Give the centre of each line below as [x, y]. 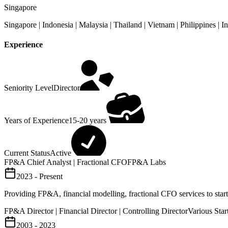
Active [61, 153]
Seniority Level [29, 88]
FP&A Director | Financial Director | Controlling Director [96, 211]
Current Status [27, 153]
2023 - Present [39, 177]
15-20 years [88, 121]
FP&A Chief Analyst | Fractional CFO [66, 162]
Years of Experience [36, 121]
